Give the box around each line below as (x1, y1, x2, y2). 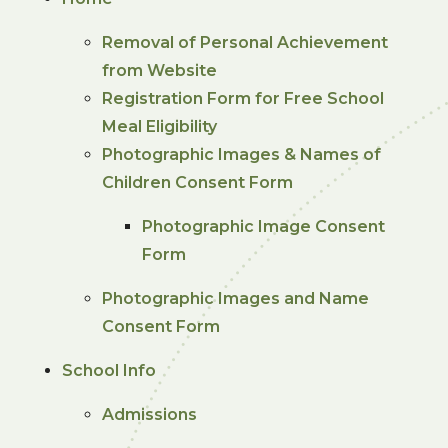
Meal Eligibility (102, 116, 218, 136)
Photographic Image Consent (142, 216, 386, 236)
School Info (62, 360, 157, 380)
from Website (102, 60, 218, 80)
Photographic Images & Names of (102, 144, 382, 164)
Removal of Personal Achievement (102, 32, 389, 52)
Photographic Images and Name (102, 288, 370, 308)
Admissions (102, 404, 198, 424)
